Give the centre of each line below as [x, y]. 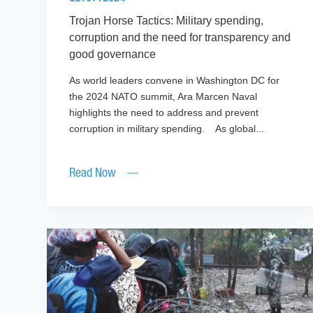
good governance [113, 54]
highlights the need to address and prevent [164, 113]
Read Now [93, 174]
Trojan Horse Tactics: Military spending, [167, 21]
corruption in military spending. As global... [167, 129]
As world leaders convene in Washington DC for [175, 81]
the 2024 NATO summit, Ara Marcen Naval [163, 97]
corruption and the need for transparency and [180, 38]
